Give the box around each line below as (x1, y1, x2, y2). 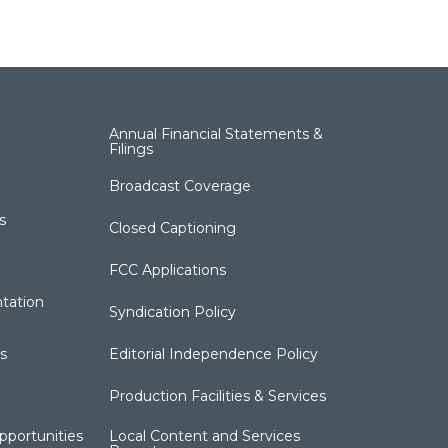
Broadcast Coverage (109, 176, 252, 195)
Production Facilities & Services (109, 386, 327, 405)
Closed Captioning (109, 218, 237, 237)
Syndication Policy (109, 302, 237, 321)
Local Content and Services (109, 426, 301, 445)
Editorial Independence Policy (109, 344, 319, 363)
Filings (109, 139, 154, 158)
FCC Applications (109, 260, 227, 279)
